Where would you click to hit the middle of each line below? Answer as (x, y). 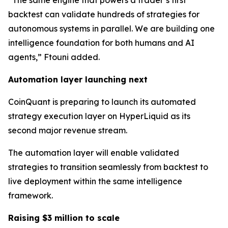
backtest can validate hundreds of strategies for (104, 15)
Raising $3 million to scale (64, 218)
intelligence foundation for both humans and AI (101, 43)
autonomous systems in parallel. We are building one (111, 29)
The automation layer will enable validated (94, 153)
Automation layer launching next (78, 80)
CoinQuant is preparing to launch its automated (102, 102)
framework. (31, 196)
